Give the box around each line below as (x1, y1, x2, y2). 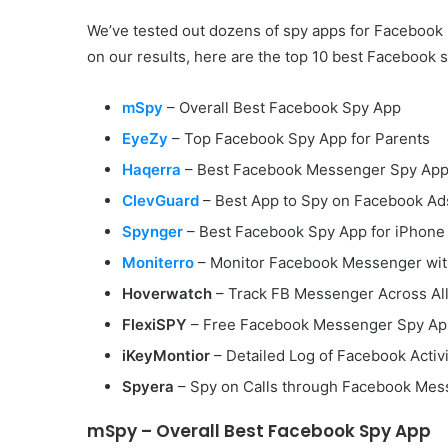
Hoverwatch (122, 284, 216, 304)
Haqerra (122, 160, 181, 180)
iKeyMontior (122, 346, 214, 366)
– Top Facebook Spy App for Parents (172, 129, 430, 149)
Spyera (122, 377, 174, 397)
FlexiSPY (122, 315, 187, 335)
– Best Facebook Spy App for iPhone (187, 222, 445, 242)
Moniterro (122, 253, 194, 273)
